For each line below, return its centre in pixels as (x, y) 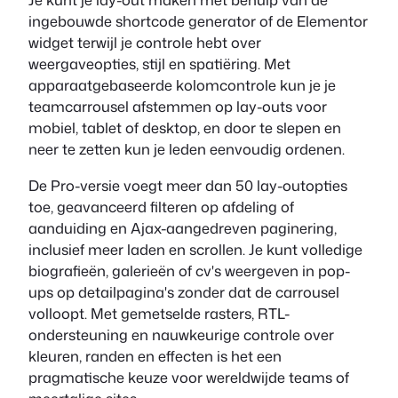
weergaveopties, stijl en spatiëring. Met (159, 64)
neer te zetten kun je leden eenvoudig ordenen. (187, 149)
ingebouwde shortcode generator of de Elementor (198, 21)
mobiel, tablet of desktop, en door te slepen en (185, 128)
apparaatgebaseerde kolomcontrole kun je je (182, 85)
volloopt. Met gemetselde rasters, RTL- (159, 313)
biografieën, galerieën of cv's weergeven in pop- (189, 270)
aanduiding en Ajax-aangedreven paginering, (183, 227)
